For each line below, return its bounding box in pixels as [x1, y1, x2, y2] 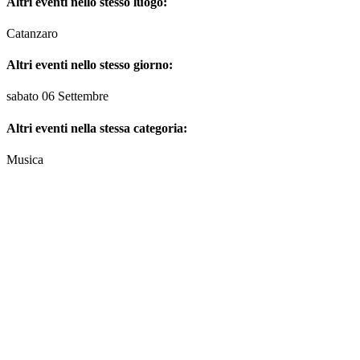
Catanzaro [6, 26, 58, 40]
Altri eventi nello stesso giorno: [6, 58, 173, 72]
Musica [6, 152, 43, 166]
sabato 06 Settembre [6, 89, 108, 104]
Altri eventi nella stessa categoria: [6, 121, 187, 135]
